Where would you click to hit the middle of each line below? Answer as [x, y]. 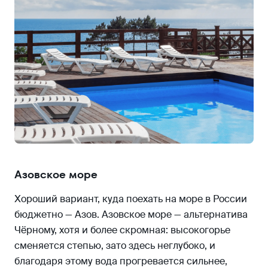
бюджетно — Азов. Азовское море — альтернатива [131, 214]
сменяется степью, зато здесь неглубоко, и [115, 245]
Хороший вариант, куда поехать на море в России [131, 199]
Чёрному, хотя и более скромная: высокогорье [122, 230]
